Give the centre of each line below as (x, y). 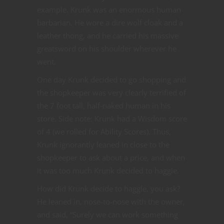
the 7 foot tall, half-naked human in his (104, 105)
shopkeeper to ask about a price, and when (111, 157)
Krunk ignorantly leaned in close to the (103, 144)
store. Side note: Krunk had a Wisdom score (112, 118)
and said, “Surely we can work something (107, 214)
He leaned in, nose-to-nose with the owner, (111, 201)
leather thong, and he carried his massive (108, 35)
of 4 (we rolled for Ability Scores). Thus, (104, 131)
